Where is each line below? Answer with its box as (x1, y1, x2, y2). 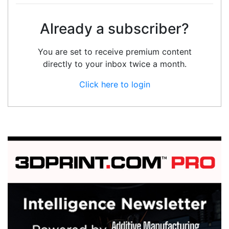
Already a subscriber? (40, 20, 189, 38)
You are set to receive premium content (37, 47, 192, 57)
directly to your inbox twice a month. (42, 59, 187, 70)
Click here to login (79, 79, 150, 90)
